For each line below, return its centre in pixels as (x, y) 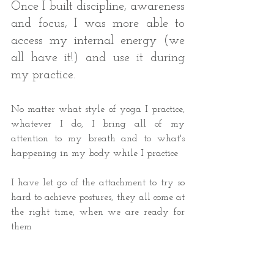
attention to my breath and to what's (98, 139)
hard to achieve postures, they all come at (98, 198)
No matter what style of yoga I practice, (98, 110)
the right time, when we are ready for (98, 213)
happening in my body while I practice (96, 154)
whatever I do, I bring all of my (98, 124)
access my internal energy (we (98, 41)
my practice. (45, 76)
